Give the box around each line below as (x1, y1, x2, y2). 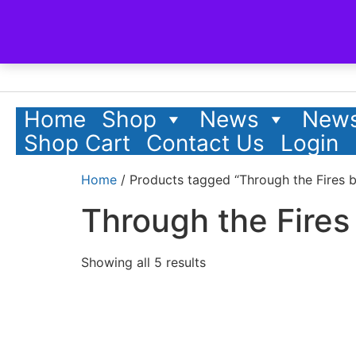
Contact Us (146, 130, 265, 157)
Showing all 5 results (81, 254, 206, 270)
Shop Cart (24, 130, 130, 157)
